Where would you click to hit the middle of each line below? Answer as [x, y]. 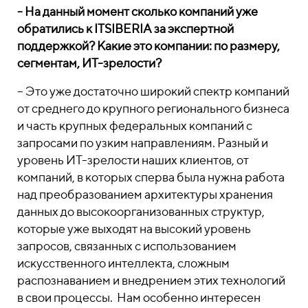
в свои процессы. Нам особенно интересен [139, 297]
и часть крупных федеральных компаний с [135, 125]
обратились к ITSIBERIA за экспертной [125, 29]
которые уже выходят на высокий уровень [134, 229]
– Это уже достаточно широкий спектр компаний [153, 91]
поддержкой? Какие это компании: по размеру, [148, 46]
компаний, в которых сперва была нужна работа [151, 177]
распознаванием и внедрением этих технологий [151, 280]
